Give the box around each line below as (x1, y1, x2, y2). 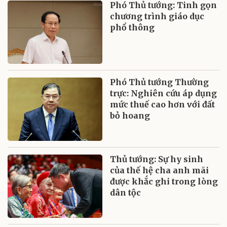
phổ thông (110, 22, 155, 33)
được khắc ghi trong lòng (110, 176, 218, 187)
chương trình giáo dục (110, 11, 205, 22)
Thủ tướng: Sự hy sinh (110, 154, 204, 165)
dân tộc (110, 187, 141, 198)
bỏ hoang (110, 110, 150, 121)
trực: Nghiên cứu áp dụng (110, 88, 217, 99)
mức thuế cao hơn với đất (110, 99, 215, 110)
